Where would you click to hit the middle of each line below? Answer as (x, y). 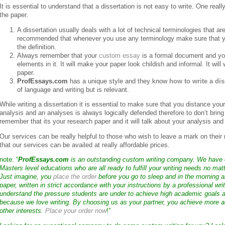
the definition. (37, 47)
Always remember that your (58, 55)
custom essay (120, 55)
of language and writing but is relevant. (73, 90)
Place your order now (76, 211)
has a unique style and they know (119, 81)
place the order (75, 177)
